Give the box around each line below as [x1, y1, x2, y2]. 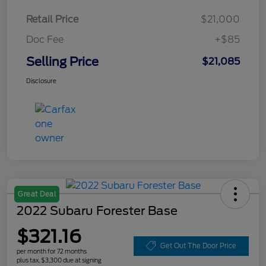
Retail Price [26, 13, 78, 25]
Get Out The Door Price [160, 241, 236, 250]
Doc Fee [26, 33, 64, 45]
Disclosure [26, 77, 56, 84]
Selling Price [26, 54, 99, 69]
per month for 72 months [17, 247, 87, 255]
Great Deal [18, 189, 56, 198]
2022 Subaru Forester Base [17, 203, 178, 218]
